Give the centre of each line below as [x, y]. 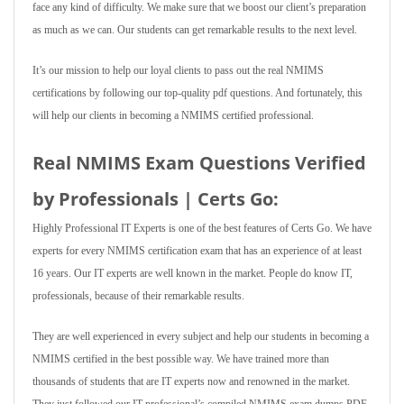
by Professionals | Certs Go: [156, 199]
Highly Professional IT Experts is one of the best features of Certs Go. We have [202, 228]
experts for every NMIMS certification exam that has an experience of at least [197, 251]
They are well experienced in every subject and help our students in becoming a [201, 336]
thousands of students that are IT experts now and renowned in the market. [191, 381]
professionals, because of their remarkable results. [138, 296]
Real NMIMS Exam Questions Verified [199, 163]
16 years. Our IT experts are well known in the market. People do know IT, [193, 273]
